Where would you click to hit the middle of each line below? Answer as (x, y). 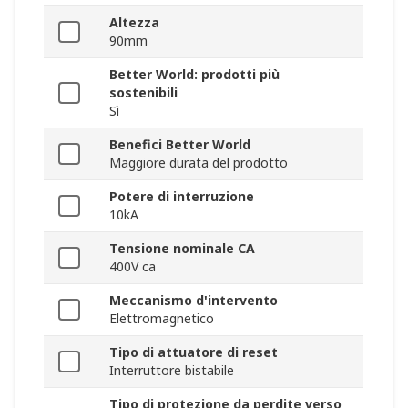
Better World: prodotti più (194, 75)
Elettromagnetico (162, 319)
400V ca (133, 267)
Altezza (134, 23)
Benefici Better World (180, 145)
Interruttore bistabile (172, 371)
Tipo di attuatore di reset (194, 352)
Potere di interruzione (182, 197)
